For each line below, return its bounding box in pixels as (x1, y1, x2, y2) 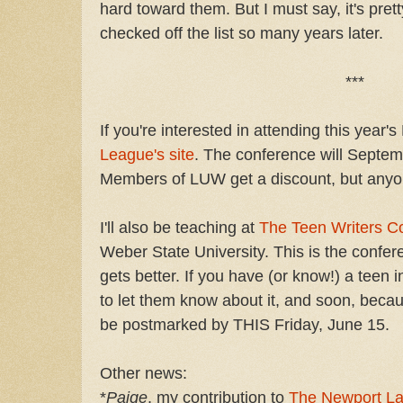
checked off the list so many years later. (100, 22, 383, 42)
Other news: (100, 363, 187, 382)
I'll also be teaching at (100, 217, 259, 237)
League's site (100, 144, 194, 164)
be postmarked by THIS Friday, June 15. (100, 314, 390, 334)
